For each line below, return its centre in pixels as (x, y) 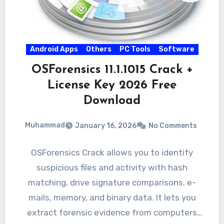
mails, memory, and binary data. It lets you (112, 197)
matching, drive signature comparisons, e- (112, 182)
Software (176, 49)
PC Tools (135, 49)
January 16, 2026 (106, 125)
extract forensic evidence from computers (112, 212)
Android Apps (54, 49)
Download (112, 101)
